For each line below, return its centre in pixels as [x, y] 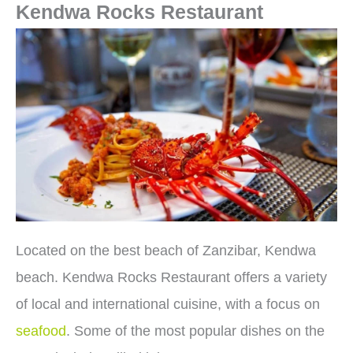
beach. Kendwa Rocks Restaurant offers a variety [171, 277]
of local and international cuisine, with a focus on [168, 304]
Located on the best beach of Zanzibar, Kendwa [166, 250]
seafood [41, 331]
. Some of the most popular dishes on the [195, 331]
